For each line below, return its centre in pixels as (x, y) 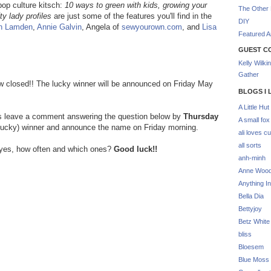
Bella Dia (251, 196)
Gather (249, 74)
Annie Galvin (59, 27)
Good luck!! (135, 149)
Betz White (254, 221)
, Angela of (102, 27)
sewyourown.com (152, 27)
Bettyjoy (250, 209)
